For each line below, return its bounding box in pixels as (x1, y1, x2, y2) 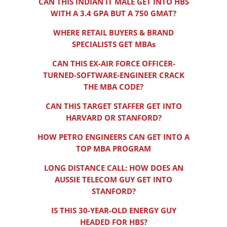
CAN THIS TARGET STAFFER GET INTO (45, 101, 182, 111)
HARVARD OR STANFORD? (65, 112, 162, 123)
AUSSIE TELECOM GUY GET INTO (55, 174, 172, 185)
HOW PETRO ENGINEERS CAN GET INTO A (37, 132, 190, 142)
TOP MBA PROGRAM (76, 143, 151, 154)
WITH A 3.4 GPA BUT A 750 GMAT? (51, 8, 176, 19)
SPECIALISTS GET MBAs (71, 39, 156, 50)
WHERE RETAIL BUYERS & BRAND (53, 27, 174, 38)
